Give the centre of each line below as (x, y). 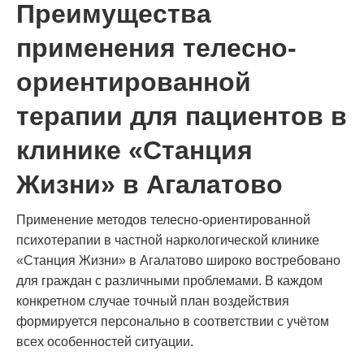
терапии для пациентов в (182, 116)
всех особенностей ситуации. (105, 341)
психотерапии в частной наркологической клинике (168, 240)
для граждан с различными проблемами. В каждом (169, 280)
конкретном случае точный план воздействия (153, 301)
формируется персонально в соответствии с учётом (173, 321)
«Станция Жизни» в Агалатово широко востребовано (178, 260)
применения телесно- (156, 48)
